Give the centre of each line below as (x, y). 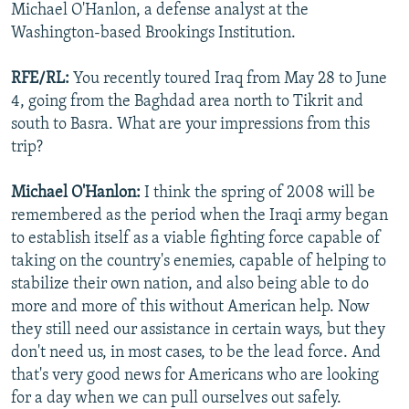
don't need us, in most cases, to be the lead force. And (196, 353)
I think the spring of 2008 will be (258, 194)
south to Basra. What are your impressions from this (190, 125)
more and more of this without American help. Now (190, 308)
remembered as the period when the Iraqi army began (199, 216)
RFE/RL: (40, 79)
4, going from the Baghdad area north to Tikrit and (187, 102)
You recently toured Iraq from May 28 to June (228, 79)
